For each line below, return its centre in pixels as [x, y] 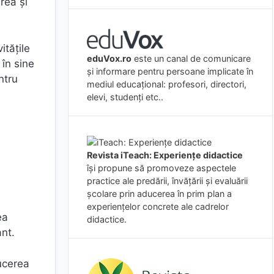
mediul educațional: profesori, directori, [167, 84]
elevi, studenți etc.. [125, 97]
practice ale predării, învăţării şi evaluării [167, 180]
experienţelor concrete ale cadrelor [158, 206]
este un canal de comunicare [191, 58]
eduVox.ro [109, 58]
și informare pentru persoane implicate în [170, 71]
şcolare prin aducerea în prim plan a [159, 193]
